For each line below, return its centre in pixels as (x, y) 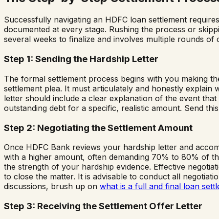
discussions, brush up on (52, 186)
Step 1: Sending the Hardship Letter (81, 59)
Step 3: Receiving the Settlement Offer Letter (103, 206)
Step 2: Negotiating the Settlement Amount (98, 128)
